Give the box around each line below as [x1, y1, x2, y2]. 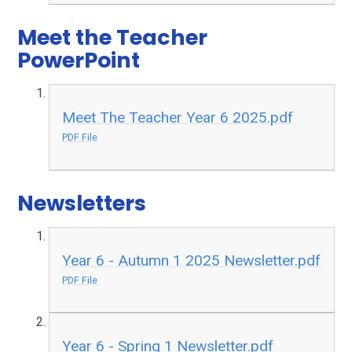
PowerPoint [17, 46, 141, 75]
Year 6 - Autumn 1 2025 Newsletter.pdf [62, 251, 321, 269]
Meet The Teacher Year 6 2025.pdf [62, 108, 294, 127]
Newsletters [17, 188, 147, 218]
